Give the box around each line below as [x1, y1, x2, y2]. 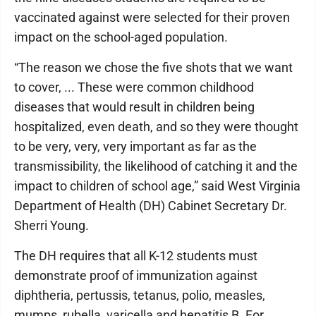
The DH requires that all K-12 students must [14, 248, 257, 263]
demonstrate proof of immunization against [14, 268, 257, 283]
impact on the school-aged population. [14, 30, 228, 44]
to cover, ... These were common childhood [14, 80, 254, 95]
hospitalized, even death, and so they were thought [14, 119, 298, 134]
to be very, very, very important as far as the [14, 139, 257, 154]
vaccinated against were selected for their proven [14, 10, 290, 25]
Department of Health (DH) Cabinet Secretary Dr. [14, 198, 287, 213]
